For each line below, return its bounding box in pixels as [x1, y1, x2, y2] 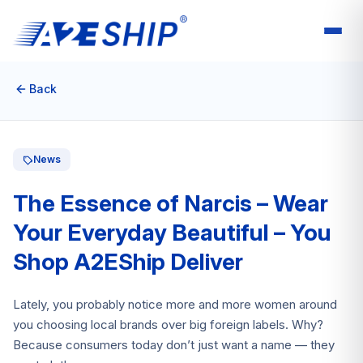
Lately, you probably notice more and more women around [13, 297, 337, 312]
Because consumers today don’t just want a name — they [13, 337, 335, 352]
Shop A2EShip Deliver [13, 248, 243, 275]
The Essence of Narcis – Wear [13, 190, 328, 217]
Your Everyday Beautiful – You [13, 219, 331, 246]
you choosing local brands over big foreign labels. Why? [13, 317, 323, 332]
